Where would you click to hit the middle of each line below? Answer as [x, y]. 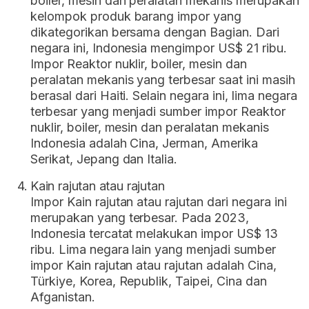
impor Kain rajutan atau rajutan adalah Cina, [153, 265]
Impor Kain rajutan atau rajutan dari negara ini [159, 201]
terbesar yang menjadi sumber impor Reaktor [158, 111]
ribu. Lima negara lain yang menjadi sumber [153, 249]
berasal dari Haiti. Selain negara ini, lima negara [164, 95]
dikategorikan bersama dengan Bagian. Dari [155, 32]
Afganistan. [63, 297]
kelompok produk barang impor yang [136, 16]
